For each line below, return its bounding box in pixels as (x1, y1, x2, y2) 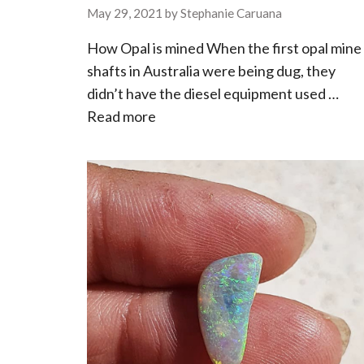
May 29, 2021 (86, 6, 162, 21)
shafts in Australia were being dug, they (86, 62, 336, 80)
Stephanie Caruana (180, 6, 282, 21)
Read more (86, 107, 156, 126)
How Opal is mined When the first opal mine (86, 39, 362, 58)
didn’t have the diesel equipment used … (86, 84, 339, 103)
